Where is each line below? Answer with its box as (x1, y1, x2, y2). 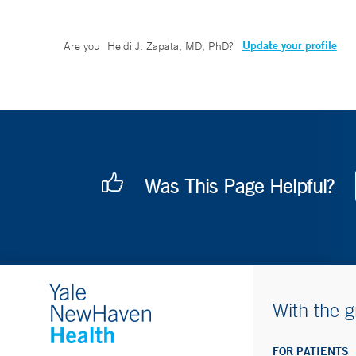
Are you (64, 39, 103, 54)
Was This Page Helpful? (145, 175, 334, 198)
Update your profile (242, 38, 337, 53)
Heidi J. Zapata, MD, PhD (106, 39, 229, 54)
